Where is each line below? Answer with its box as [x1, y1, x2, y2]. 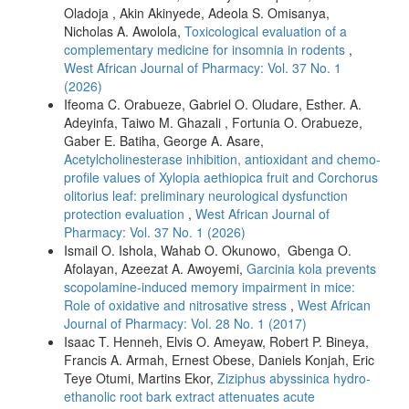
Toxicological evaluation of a [184, 21, 347, 40]
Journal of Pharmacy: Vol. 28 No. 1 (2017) [64, 313, 307, 332]
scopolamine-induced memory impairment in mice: [64, 277, 355, 296]
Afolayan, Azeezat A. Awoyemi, [64, 258, 246, 278]
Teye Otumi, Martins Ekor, [64, 368, 217, 387]
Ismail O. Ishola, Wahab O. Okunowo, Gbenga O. [64, 240, 351, 259]
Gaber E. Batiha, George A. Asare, [64, 131, 264, 150]
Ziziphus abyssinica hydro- [217, 368, 371, 387]
